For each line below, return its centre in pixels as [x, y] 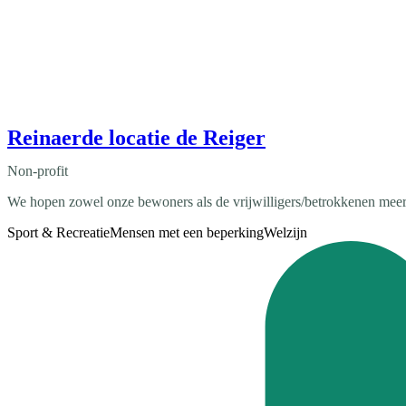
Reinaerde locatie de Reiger [136, 137]
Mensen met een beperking [187, 232]
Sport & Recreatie [58, 232]
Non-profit [38, 170]
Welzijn [285, 232]
